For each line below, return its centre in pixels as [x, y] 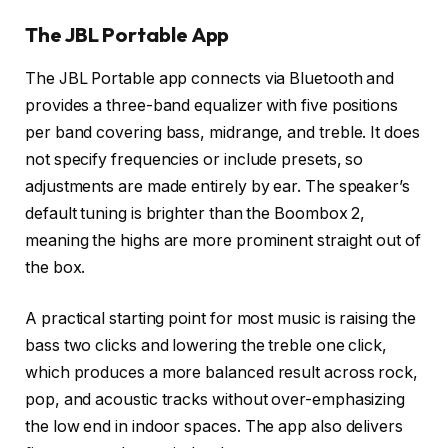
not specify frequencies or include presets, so [194, 159]
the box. [55, 267]
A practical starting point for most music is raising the [220, 319]
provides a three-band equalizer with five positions [211, 105]
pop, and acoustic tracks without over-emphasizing [215, 400]
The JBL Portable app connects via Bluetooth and [210, 78]
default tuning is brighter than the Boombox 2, [195, 213]
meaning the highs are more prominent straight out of [223, 240]
